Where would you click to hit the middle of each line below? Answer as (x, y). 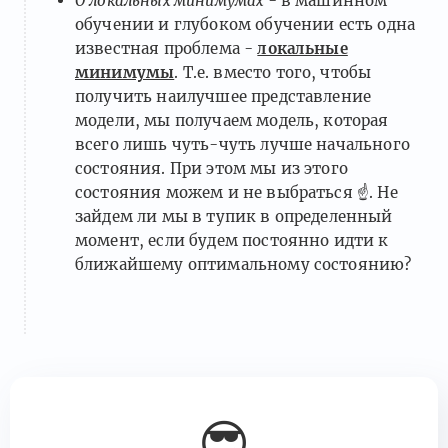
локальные (302, 49)
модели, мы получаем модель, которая (232, 121)
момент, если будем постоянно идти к (232, 241)
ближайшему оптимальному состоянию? (243, 265)
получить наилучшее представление (223, 97)
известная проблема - (166, 49)
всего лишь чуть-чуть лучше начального (242, 145)
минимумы (125, 73)
